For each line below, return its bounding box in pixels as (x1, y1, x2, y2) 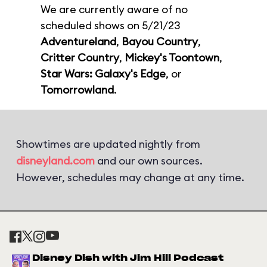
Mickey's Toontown (125, 51, 219, 64)
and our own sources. (95, 154, 203, 167)
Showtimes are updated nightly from (16, 137, 200, 151)
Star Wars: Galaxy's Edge (41, 67, 166, 80)
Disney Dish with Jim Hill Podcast (32, 254, 223, 263)
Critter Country (41, 51, 119, 64)
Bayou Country (122, 35, 198, 48)
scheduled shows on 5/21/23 (41, 18, 181, 32)
